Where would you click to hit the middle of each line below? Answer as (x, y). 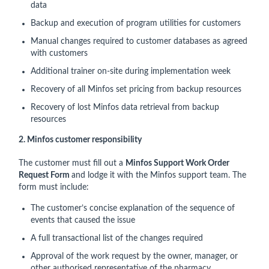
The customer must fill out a (72, 163)
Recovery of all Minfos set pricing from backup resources (136, 89)
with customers (59, 53)
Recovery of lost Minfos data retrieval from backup (125, 107)
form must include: (54, 187)
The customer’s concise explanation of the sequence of (133, 208)
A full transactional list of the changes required (117, 238)
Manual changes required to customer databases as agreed (139, 41)
